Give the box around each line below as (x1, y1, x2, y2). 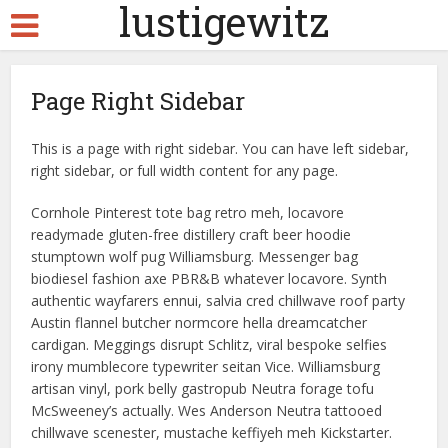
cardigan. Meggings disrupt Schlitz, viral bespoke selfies (31, 335, 388, 354)
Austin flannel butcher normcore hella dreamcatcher (31, 313, 368, 332)
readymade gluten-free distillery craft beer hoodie (31, 225, 352, 244)
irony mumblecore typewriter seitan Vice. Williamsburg (31, 357, 381, 376)
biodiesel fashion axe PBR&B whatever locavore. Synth (31, 269, 388, 288)
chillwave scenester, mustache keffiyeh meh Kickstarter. (31, 423, 393, 442)
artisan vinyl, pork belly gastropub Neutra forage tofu (31, 379, 375, 398)
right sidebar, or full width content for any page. (31, 161, 339, 180)
